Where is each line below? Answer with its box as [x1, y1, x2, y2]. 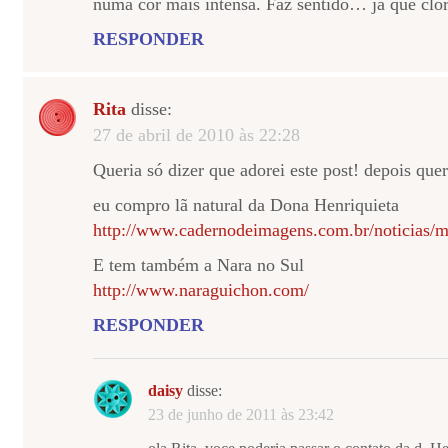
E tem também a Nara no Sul [93, 255, 304, 275]
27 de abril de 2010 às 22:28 [93, 125, 300, 145]
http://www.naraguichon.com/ [93, 280, 309, 300]
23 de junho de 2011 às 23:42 [148, 406, 334, 423]
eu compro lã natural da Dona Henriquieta [93, 195, 399, 215]
